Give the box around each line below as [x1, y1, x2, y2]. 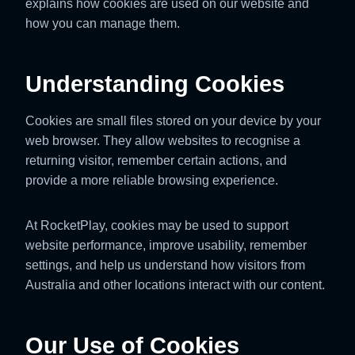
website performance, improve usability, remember [25, 239, 307, 252]
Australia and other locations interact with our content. [25, 278, 325, 292]
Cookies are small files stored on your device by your [25, 114, 321, 128]
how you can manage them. [25, 17, 180, 30]
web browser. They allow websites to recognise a [25, 134, 300, 147]
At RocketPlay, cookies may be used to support [25, 219, 288, 232]
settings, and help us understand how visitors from [25, 258, 305, 272]
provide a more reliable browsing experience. [25, 174, 278, 187]
